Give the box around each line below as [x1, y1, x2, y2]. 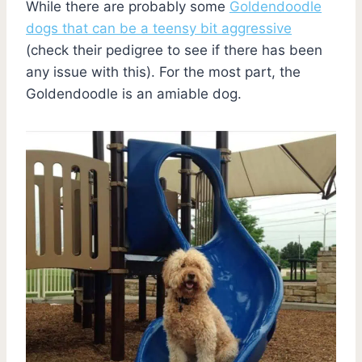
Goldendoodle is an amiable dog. [26, 85, 242, 102]
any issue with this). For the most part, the [26, 63, 301, 80]
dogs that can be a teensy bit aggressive [26, 19, 292, 36]
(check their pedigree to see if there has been [26, 41, 322, 58]
